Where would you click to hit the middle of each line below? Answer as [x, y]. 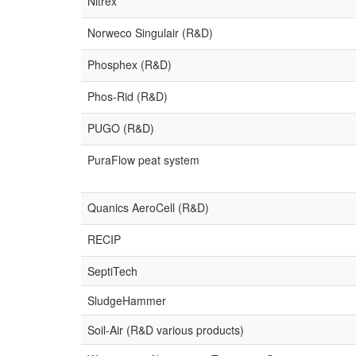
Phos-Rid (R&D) [128, 96]
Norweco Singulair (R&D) [150, 33]
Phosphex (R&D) [130, 64]
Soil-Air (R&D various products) [166, 330]
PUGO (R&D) [121, 128]
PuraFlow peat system [143, 160]
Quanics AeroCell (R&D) [148, 207]
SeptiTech [112, 271]
